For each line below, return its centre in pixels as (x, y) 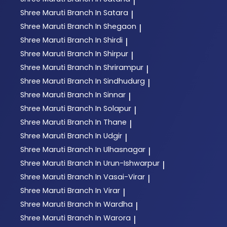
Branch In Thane (97, 122)
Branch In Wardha (100, 204)
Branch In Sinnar (97, 95)
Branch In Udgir (95, 136)
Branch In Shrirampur (105, 68)
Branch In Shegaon (102, 27)
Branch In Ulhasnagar (106, 150)
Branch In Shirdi (95, 40)
